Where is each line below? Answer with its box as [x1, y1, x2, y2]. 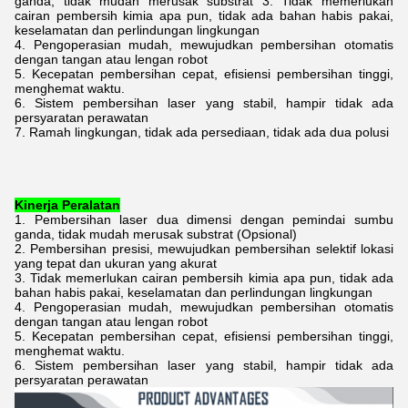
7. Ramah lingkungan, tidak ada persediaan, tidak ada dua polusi [15, 124, 389, 139]
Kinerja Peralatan [15, 197, 120, 212]
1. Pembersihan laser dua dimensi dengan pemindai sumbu [15, 211, 393, 227]
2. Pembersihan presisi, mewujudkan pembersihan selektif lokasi [15, 240, 393, 256]
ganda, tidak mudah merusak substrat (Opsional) [15, 226, 297, 241]
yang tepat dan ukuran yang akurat [15, 255, 217, 270]
